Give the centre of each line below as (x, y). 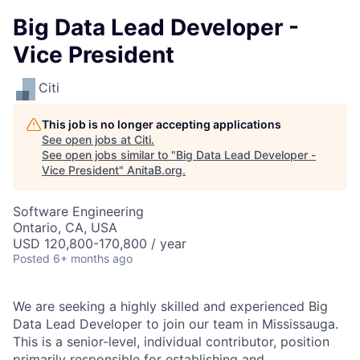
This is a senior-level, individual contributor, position (171, 342)
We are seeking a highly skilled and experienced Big (170, 306)
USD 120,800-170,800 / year (100, 243)
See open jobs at (88, 139)
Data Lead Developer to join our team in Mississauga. (176, 324)
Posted (31, 258)
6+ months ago (93, 258)
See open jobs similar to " (109, 155)
